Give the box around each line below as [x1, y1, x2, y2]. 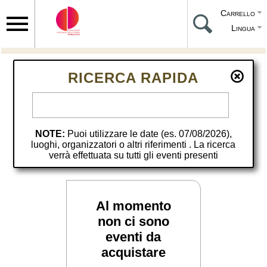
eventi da [105, 229, 162, 244]
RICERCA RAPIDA [68, 70, 199, 86]
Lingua [231, 23, 255, 33]
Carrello [221, 8, 255, 18]
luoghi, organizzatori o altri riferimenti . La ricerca [31, 139, 236, 150]
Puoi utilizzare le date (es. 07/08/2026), [67, 129, 232, 139]
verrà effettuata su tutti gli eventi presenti [48, 150, 218, 160]
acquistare [101, 245, 166, 260]
